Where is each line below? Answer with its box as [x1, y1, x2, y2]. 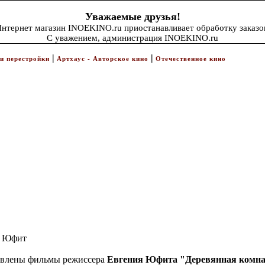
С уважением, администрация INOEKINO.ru [47, 33, 218, 43]
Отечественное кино [156, 55, 226, 62]
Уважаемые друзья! [85, 11, 180, 22]
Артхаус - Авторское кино [57, 55, 148, 62]
